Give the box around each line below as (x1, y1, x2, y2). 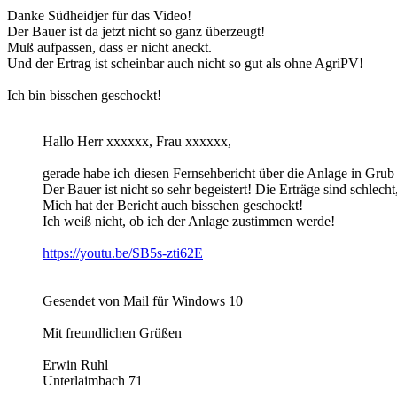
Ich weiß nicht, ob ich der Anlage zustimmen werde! (43, 213, 335, 229)
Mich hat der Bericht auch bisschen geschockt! (43, 197, 303, 213)
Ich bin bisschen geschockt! (7, 87, 161, 103)
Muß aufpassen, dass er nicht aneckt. (7, 39, 212, 55)
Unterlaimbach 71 (43, 372, 143, 388)
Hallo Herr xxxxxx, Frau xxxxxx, (43, 133, 231, 149)
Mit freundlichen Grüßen (43, 324, 182, 340)
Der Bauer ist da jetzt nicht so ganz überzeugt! (7, 23, 265, 39)
